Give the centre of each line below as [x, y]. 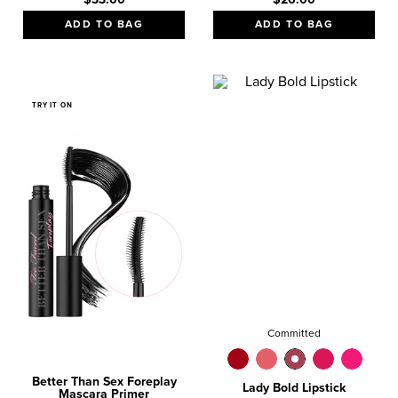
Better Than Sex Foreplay [104, 382]
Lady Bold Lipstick [294, 389]
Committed [294, 334]
